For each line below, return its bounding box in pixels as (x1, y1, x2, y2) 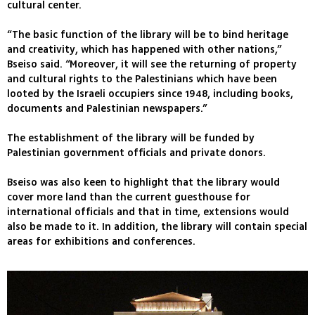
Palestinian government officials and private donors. (7, 146, 266, 161)
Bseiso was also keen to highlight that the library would (7, 175, 280, 191)
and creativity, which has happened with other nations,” (7, 42, 281, 58)
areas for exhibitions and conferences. (7, 234, 195, 250)
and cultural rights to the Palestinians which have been (7, 72, 277, 87)
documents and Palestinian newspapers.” (7, 101, 207, 117)
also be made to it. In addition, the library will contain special (7, 219, 307, 235)
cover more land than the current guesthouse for (7, 190, 250, 205)
